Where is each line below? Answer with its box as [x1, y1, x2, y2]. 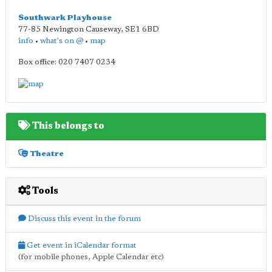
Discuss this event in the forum [26, 214, 141, 223]
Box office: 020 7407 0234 [18, 58, 115, 66]
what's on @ [40, 37, 83, 45]
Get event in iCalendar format [25, 241, 137, 250]
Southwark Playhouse [18, 14, 112, 22]
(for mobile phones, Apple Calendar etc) [18, 253, 164, 261]
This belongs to [30, 121, 104, 131]
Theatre [28, 149, 64, 158]
